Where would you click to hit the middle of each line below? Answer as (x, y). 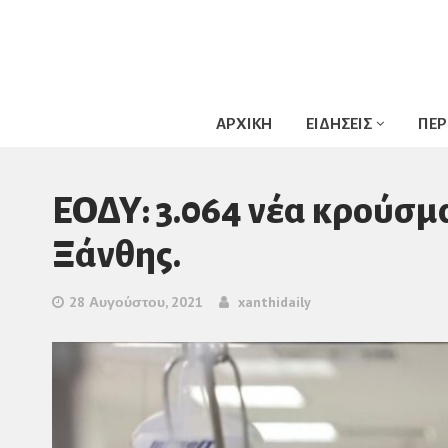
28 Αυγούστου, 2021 (136, 302)
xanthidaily (274, 302)
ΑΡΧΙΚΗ (243, 123)
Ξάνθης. (116, 255)
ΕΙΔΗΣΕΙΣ (338, 123)
